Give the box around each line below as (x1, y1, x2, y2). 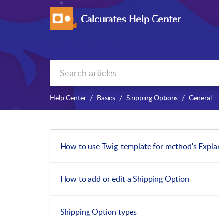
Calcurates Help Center (81, 12, 181, 25)
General (189, 93, 212, 103)
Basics (97, 93, 115, 103)
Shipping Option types (60, 206, 137, 218)
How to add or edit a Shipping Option (60, 173, 189, 184)
